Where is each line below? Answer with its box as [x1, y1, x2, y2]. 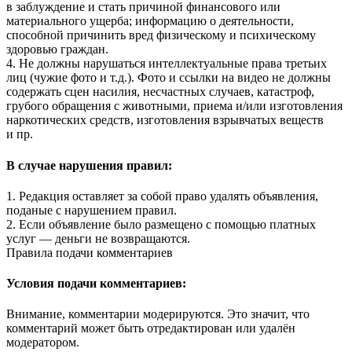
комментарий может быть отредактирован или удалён [6, 321, 295, 335]
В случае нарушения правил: [6, 158, 172, 172]
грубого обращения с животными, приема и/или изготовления [6, 99, 343, 113]
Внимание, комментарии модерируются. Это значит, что [6, 307, 310, 321]
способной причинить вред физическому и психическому [6, 28, 316, 42]
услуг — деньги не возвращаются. [6, 231, 190, 245]
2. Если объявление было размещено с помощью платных [6, 217, 316, 231]
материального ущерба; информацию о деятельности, [6, 14, 294, 28]
